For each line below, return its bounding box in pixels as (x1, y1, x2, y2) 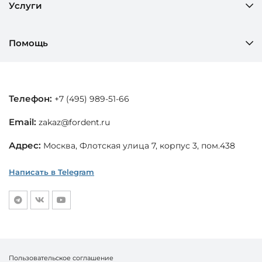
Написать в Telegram (9, 167, 94, 177)
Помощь (9, 37, 48, 49)
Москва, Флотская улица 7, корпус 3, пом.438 (41, 140, 235, 151)
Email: (9, 116, 36, 127)
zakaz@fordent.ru (39, 116, 110, 127)
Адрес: (9, 139, 41, 151)
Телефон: (9, 92, 52, 104)
